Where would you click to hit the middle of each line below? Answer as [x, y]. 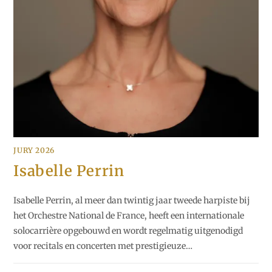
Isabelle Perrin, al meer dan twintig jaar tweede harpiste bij [132, 201]
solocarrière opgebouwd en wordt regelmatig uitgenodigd [128, 231]
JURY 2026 [34, 151]
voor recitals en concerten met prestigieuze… [103, 246]
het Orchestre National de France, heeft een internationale [129, 216]
